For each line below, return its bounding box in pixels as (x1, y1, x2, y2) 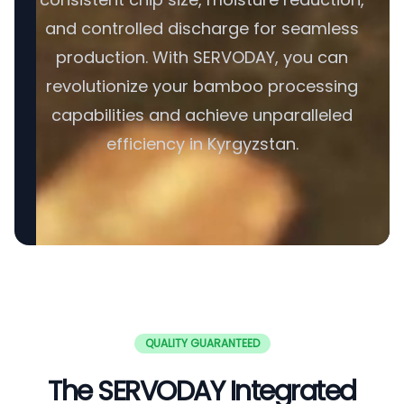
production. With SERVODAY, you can (56, 46, 348, 69)
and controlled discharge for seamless (45, 17, 359, 40)
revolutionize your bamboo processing (46, 75, 358, 97)
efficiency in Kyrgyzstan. (106, 133, 298, 155)
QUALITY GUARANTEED (144, 335, 260, 351)
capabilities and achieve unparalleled (51, 104, 353, 126)
